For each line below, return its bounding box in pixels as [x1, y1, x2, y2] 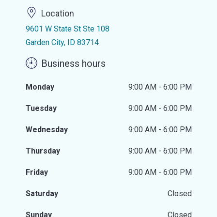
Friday [25, 168, 48, 177]
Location [41, 8, 74, 19]
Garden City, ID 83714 [25, 38, 99, 47]
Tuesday [25, 104, 57, 113]
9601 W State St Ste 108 [25, 24, 109, 33]
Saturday [25, 189, 58, 198]
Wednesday [25, 125, 68, 134]
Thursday [25, 146, 60, 155]
